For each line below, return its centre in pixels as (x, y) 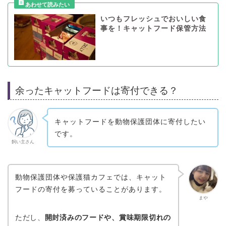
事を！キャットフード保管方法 (153, 29)
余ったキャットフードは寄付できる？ (97, 90)
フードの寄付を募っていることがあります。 (91, 189)
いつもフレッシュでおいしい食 (153, 19)
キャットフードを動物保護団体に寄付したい (130, 121)
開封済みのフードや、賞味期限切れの (108, 218)
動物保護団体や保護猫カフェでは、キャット (91, 177)
